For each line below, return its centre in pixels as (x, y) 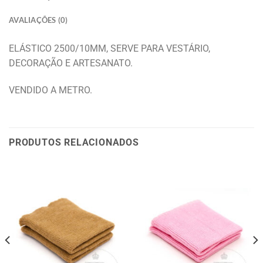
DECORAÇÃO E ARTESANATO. (71, 63)
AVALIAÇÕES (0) (38, 20)
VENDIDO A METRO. (50, 90)
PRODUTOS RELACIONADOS (74, 142)
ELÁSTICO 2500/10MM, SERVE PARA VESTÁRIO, (109, 49)
